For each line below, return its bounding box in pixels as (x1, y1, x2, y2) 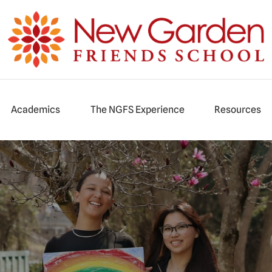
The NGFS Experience (90, 104, 185, 115)
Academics (11, 104, 61, 115)
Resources (214, 104, 262, 115)
